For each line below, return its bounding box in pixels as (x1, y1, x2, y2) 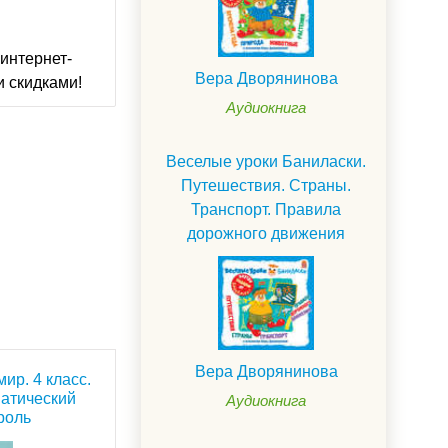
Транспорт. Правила (191, 200, 341, 218)
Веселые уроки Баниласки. (166, 152, 366, 170)
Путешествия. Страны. (181, 176, 351, 194)
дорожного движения (187, 224, 345, 242)
